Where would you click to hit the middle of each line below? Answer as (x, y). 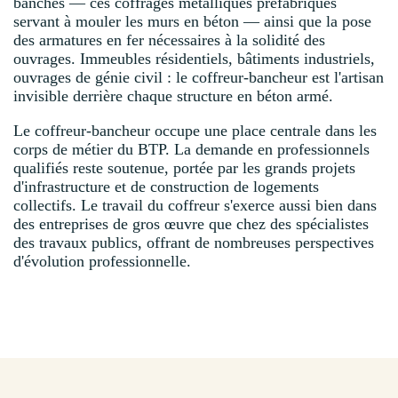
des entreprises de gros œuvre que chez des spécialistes (191, 223)
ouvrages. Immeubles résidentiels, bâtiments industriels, (194, 58)
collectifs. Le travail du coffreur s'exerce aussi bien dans (195, 205)
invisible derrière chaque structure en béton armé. (173, 96)
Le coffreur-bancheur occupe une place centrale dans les (195, 130)
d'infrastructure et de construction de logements (166, 186)
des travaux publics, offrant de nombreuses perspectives (194, 242)
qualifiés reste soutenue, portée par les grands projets (184, 167)
